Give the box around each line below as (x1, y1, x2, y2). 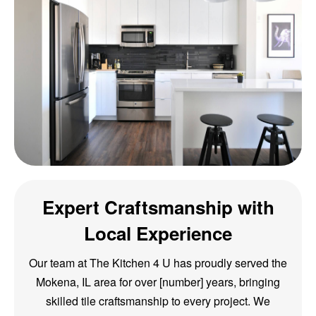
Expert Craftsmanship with (42, 194, 274, 220)
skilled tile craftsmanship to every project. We (46, 293, 270, 309)
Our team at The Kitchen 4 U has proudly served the (29, 255, 287, 271)
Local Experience (84, 220, 232, 246)
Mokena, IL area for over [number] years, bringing (36, 274, 280, 290)
